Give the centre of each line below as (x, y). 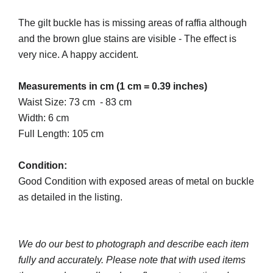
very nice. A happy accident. (78, 55)
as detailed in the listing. (70, 197)
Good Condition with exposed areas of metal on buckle (136, 181)
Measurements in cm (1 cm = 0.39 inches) (113, 86)
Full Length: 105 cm (61, 134)
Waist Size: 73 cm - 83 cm (76, 102)
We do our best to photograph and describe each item (133, 244)
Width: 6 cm (44, 118)
